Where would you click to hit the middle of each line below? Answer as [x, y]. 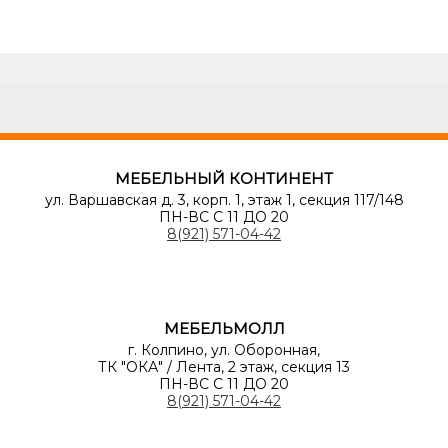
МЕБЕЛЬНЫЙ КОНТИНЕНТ [224, 179]
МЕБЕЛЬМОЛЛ [224, 329]
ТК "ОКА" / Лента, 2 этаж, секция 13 [224, 367]
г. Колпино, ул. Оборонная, [224, 350]
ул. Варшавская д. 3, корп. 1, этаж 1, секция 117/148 [224, 200]
